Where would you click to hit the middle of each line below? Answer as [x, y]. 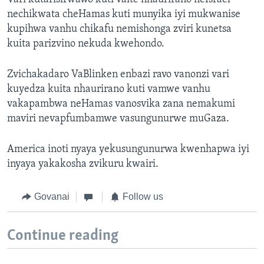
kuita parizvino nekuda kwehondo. [86, 44]
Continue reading [63, 236]
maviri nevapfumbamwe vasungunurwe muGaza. [118, 119]
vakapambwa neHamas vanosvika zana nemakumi [121, 104]
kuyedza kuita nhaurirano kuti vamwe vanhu [109, 90]
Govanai [52, 197]
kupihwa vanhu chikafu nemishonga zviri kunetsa [119, 29]
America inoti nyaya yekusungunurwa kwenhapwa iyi [128, 150]
